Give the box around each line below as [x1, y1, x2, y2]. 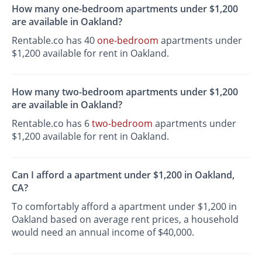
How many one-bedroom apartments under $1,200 [12, 2, 239, 15]
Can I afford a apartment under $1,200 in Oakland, [12, 168, 235, 182]
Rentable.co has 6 [12, 117, 92, 130]
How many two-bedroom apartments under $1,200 [12, 85, 239, 99]
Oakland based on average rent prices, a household [12, 213, 239, 226]
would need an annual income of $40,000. [12, 226, 195, 239]
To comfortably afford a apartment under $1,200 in [12, 200, 237, 213]
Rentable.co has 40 [12, 33, 98, 47]
